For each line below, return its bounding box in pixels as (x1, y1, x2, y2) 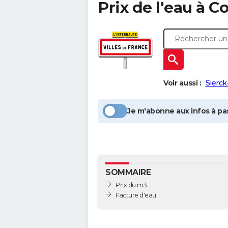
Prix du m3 (116, 181, 147, 189)
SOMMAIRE (105, 167, 151, 177)
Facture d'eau (116, 191, 156, 199)
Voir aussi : (163, 78, 201, 88)
